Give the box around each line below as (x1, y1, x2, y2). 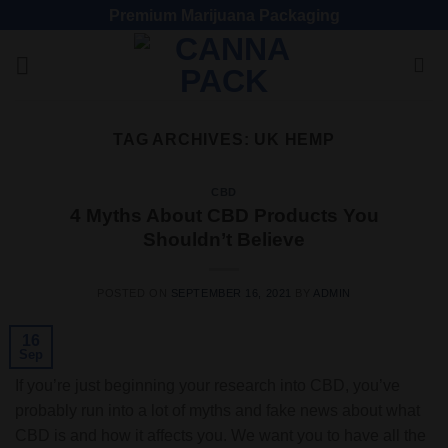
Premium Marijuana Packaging (108, 6, 340, 24)
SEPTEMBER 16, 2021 (170, 286, 292, 299)
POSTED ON (97, 286, 171, 299)
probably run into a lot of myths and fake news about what (15, 401, 420, 419)
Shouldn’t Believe (143, 228, 305, 250)
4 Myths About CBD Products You (69, 204, 379, 226)
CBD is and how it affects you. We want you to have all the (15, 426, 426, 444)
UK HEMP (254, 131, 335, 148)
